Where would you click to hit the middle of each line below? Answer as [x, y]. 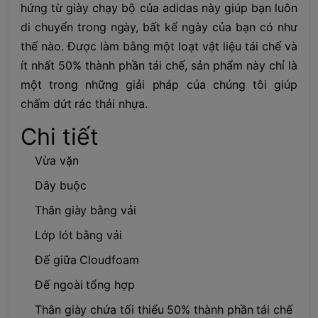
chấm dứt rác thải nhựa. [84, 103]
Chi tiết [60, 136]
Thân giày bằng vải [86, 210]
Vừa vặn [57, 160]
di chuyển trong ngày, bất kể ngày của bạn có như [159, 27]
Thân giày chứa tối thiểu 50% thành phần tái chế [164, 309]
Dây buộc [61, 185]
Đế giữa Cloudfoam [87, 259]
